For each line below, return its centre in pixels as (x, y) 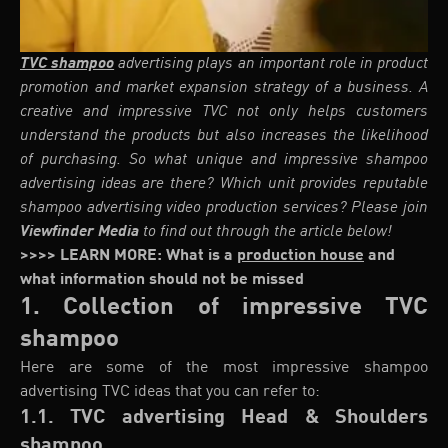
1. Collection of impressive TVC (224, 308)
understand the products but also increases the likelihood (224, 136)
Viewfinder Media (79, 232)
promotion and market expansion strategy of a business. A (224, 88)
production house (300, 256)
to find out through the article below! (265, 232)
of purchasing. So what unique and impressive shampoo (224, 160)
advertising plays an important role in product (271, 64)
